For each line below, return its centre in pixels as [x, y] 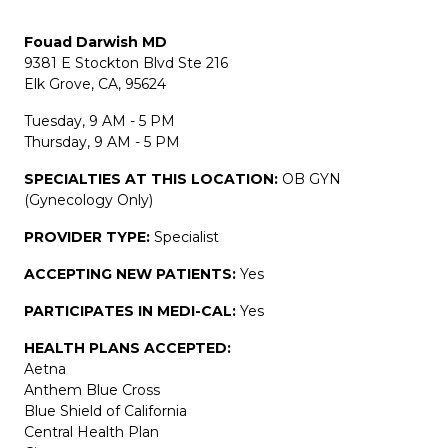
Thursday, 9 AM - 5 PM [102, 141]
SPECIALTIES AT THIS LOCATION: [153, 178]
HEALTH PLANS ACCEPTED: [127, 347]
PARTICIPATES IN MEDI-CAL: [132, 310]
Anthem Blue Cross [92, 389]
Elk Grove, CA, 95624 [95, 83]
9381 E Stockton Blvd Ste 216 [126, 62]
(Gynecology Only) [88, 199]
